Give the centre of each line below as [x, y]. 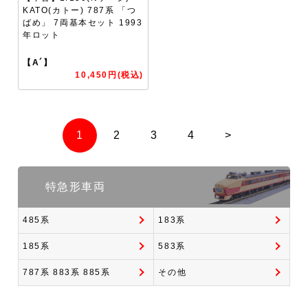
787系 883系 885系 [67, 273]
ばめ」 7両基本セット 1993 [83, 22]
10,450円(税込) [110, 75]
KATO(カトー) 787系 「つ [80, 10]
